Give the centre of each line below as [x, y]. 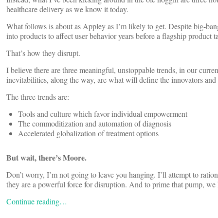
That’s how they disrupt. [43, 53]
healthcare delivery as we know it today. [67, 9]
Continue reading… [37, 201]
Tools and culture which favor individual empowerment [103, 114]
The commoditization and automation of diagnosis [95, 124]
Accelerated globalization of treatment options [88, 133]
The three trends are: [38, 97]
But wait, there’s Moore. [46, 158]
